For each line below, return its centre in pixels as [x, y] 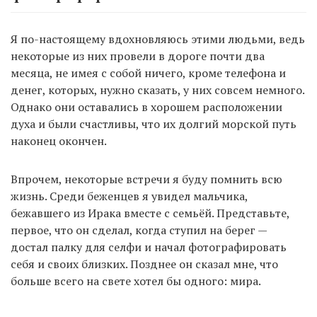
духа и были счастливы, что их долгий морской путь [154, 124]
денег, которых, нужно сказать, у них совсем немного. [157, 90]
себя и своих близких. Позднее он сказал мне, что [144, 264]
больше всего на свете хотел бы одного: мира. [136, 281]
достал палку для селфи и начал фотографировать [149, 247]
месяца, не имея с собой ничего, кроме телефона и [148, 73]
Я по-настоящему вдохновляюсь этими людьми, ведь [158, 39]
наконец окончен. [59, 141]
